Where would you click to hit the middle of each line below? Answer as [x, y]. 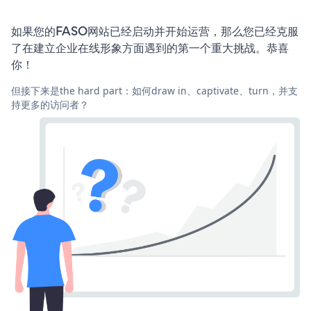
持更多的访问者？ [50, 104]
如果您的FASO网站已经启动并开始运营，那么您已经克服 [155, 31]
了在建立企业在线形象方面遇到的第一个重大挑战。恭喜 [150, 48]
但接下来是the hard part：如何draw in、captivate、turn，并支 [154, 90]
